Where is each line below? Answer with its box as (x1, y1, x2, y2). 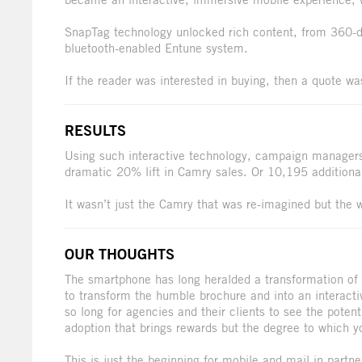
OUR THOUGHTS (65, 245, 175, 263)
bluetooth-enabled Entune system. (65, 40, 248, 56)
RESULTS (65, 121, 126, 140)
